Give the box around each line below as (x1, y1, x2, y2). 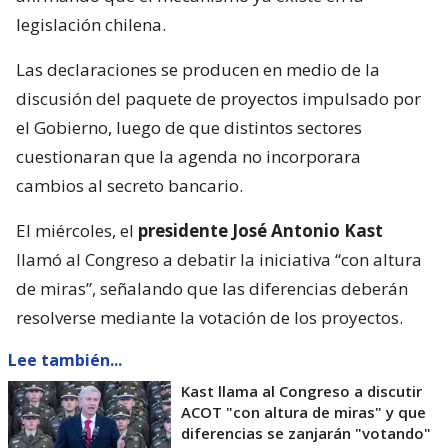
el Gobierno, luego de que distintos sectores (16, 116, 362, 140)
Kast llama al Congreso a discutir (181, 381, 422, 402)
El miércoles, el (16, 219, 138, 243)
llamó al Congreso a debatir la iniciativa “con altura (16, 248, 422, 272)
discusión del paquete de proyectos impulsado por (16, 87, 421, 111)
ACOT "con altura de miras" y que (181, 402, 426, 423)
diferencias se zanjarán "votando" (181, 423, 431, 444)
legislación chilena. (16, 13, 166, 37)
